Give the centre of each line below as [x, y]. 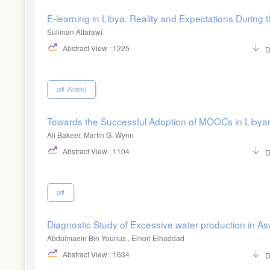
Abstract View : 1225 [95, 48]
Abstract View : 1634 [95, 254]
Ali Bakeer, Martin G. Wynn [90, 134]
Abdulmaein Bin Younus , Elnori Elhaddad [116, 237]
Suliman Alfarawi [75, 31]
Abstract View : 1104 [95, 151]
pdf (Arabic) [71, 89]
